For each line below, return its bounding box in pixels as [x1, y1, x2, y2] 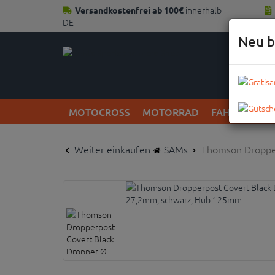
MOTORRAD [142, 105, 199, 118]
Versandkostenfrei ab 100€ [75, 4, 185, 15]
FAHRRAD [211, 105, 257, 118]
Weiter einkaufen [72, 142, 150, 156]
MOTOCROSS [69, 105, 130, 118]
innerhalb [185, 4, 222, 16]
